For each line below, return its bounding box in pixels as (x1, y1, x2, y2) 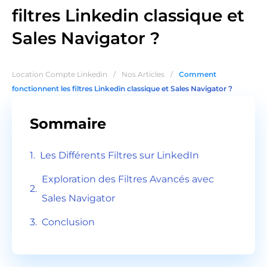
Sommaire (30, 115, 106, 133)
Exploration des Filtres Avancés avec (42, 173, 214, 185)
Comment (179, 70, 216, 79)
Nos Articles (122, 70, 164, 79)
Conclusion (42, 216, 95, 228)
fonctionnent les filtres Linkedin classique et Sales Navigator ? (12, 84, 232, 94)
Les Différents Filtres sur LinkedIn (40, 150, 199, 162)
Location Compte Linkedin (12, 70, 107, 79)
